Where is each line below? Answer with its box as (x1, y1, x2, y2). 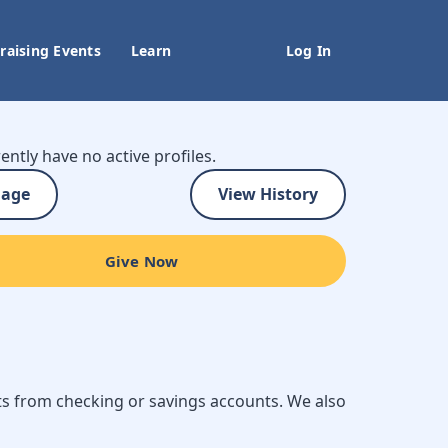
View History (218, 183, 318, 205)
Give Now (104, 251, 179, 271)
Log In (285, 41, 331, 60)
